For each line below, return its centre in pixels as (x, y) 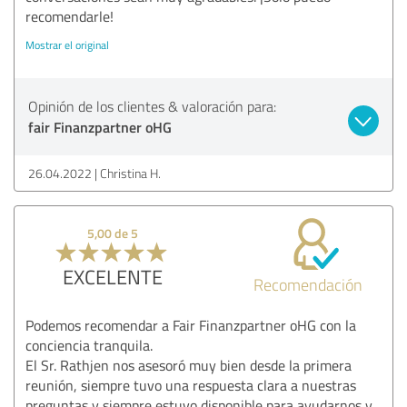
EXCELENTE (112, 276)
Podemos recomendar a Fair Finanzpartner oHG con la (191, 325)
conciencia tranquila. (89, 345)
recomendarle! (69, 16)
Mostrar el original (67, 45)
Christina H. (130, 173)
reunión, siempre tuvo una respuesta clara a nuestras (191, 385)
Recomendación (308, 284)
